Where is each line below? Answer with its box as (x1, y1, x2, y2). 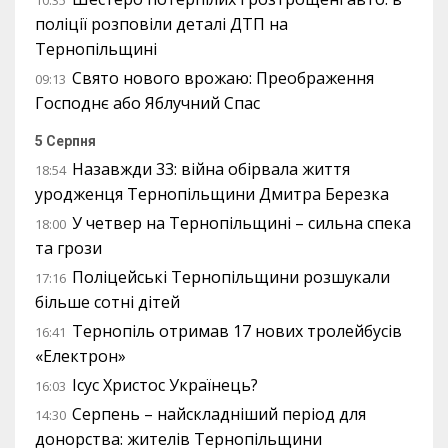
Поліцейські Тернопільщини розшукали (72, 266, 390, 289)
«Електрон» (35, 345, 126, 368)
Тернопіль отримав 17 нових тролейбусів (72, 320, 402, 343)
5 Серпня (35, 133, 96, 150)
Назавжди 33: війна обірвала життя (72, 158, 350, 181)
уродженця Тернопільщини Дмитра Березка (35, 183, 389, 206)
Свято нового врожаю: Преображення (72, 67, 374, 90)
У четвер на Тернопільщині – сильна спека (72, 212, 411, 235)
